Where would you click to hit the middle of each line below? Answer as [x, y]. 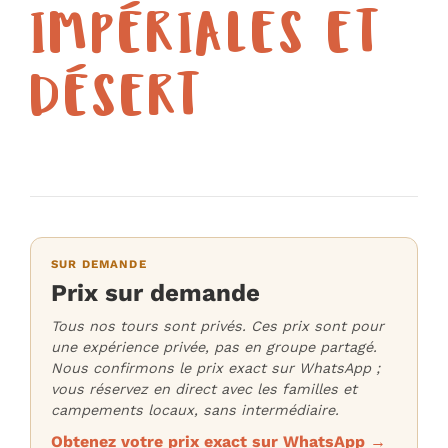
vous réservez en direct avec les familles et [204, 388]
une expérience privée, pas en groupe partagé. [214, 346]
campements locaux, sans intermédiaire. [195, 409]
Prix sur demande [155, 292]
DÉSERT [116, 103]
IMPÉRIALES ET [206, 40]
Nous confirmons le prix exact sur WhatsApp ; [215, 367]
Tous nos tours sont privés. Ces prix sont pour [217, 325]
